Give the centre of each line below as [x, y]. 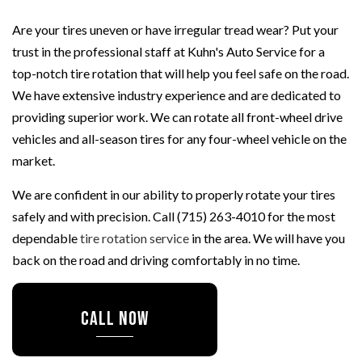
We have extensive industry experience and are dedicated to [177, 95]
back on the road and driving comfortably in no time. [156, 259]
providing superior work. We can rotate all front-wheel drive [177, 116]
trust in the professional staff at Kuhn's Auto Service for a [168, 51]
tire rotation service [135, 238]
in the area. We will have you [267, 238]
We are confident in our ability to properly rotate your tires [174, 194]
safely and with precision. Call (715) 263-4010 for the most [174, 216]
